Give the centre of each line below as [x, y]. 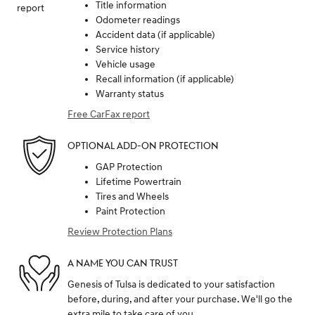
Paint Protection [130, 211]
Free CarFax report [109, 114]
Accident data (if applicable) [155, 34]
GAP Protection [129, 167]
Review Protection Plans [120, 231]
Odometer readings [138, 20]
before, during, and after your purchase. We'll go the [180, 299]
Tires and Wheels [132, 196]
